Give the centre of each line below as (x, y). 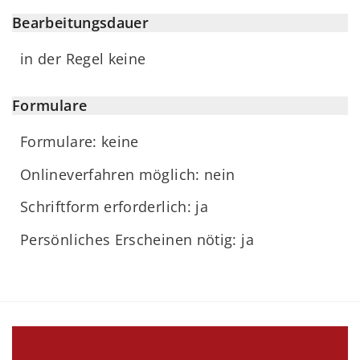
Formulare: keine (80, 142)
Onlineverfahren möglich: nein (128, 174)
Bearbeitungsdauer (81, 22)
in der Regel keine (83, 58)
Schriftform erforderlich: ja (115, 207)
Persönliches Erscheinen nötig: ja (137, 239)
